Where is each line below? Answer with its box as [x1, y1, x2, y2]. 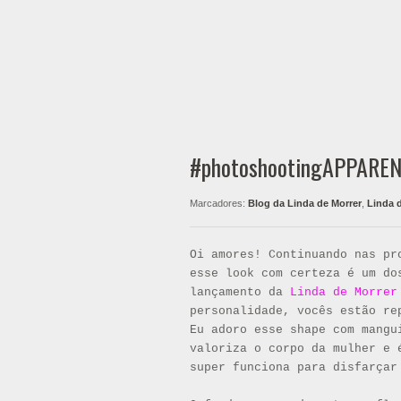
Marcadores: [190, 198, 248, 209]
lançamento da [190, 286, 290, 299]
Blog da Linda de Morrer [248, 198, 362, 209]
